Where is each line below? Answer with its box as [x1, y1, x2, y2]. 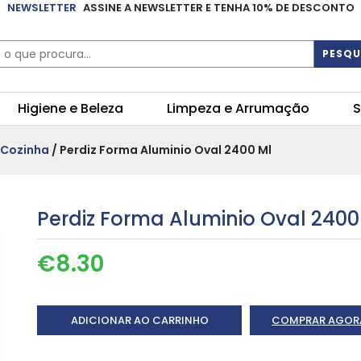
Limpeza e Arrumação [167, 99, 309, 118]
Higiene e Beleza [18, 99, 123, 118]
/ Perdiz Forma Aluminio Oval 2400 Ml [49, 142, 272, 159]
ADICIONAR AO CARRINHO [70, 313, 209, 329]
